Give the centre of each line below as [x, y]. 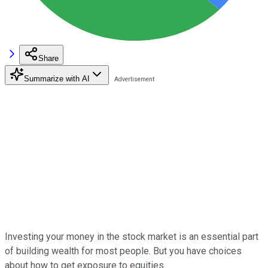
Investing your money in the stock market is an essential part [132, 236]
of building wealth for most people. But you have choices [123, 251]
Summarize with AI [57, 78]
